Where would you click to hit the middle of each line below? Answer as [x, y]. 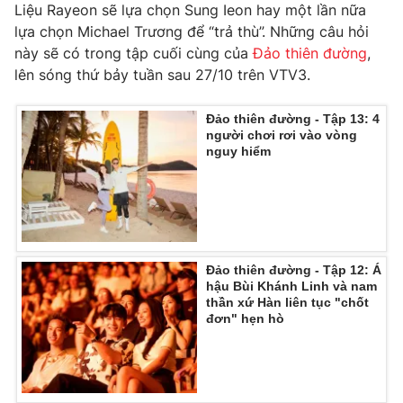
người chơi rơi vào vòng [282, 134]
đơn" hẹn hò [245, 318]
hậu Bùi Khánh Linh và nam [291, 286]
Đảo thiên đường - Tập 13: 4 [293, 118]
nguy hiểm [238, 151]
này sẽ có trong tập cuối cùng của [134, 53]
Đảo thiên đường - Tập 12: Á [294, 269]
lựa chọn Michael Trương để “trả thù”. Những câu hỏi [192, 31]
